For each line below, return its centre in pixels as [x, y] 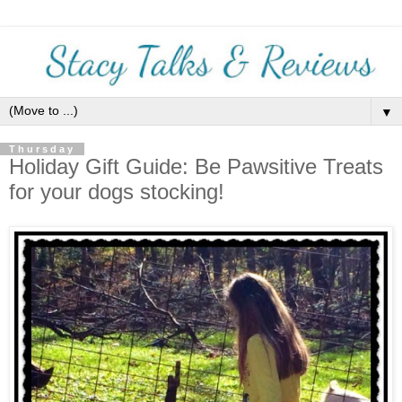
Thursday [42, 149]
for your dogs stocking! [117, 192]
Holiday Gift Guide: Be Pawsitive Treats [196, 167]
